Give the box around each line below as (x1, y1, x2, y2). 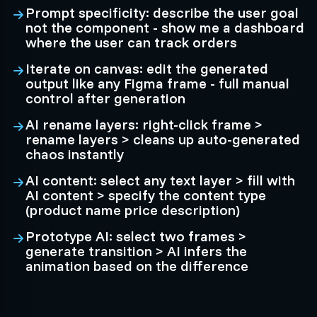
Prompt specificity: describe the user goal (25, 4, 299, 21)
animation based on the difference (25, 257, 248, 275)
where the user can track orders (25, 33, 237, 51)
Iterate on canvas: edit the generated (25, 59, 268, 77)
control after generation (25, 89, 185, 107)
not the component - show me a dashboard (25, 18, 304, 36)
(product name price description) (25, 201, 240, 219)
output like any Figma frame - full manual (25, 74, 289, 92)
